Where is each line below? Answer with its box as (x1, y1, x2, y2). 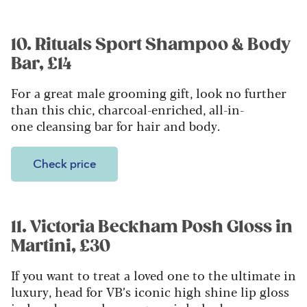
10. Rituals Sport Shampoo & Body (11, 34, 291, 56)
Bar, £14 (11, 53, 72, 75)
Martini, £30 (11, 236, 110, 257)
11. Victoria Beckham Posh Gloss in (11, 217, 293, 238)
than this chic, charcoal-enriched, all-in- (11, 100, 244, 119)
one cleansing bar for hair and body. (11, 116, 223, 135)
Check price (33, 158, 96, 171)
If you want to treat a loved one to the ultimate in (11, 266, 296, 284)
